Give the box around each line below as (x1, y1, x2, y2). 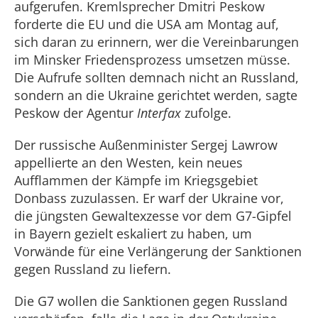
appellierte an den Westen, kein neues (14, 154, 243, 171)
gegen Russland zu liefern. (14, 261, 171, 278)
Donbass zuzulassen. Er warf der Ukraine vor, (14, 190, 284, 207)
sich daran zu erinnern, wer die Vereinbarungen (14, 33, 299, 50)
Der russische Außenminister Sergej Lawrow (14, 136, 278, 153)
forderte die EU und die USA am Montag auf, (14, 16, 279, 33)
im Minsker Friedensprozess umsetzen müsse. (14, 51, 290, 68)
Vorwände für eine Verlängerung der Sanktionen (14, 243, 302, 260)
